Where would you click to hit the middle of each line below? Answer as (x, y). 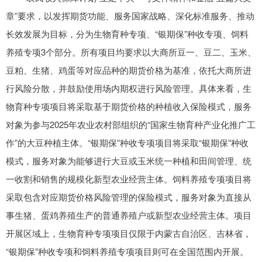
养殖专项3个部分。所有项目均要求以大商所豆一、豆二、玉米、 (131, 52)
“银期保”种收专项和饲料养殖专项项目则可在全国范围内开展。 (127, 251)
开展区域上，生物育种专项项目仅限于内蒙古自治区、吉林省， (129, 233)
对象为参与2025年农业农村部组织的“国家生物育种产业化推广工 (131, 125)
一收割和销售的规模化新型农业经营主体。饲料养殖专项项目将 (129, 179)
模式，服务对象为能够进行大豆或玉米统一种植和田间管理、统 (129, 161)
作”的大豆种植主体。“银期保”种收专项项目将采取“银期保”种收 (127, 143)
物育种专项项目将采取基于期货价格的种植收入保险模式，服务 (129, 106)
